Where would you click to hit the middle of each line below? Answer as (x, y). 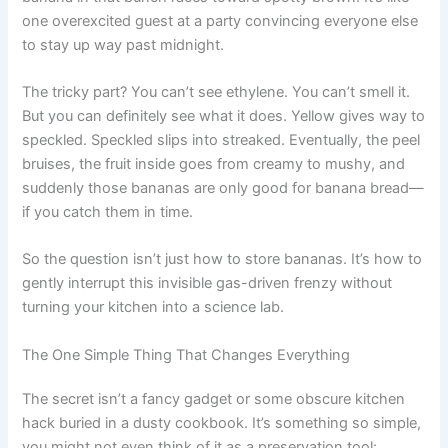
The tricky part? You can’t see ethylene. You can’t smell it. (216, 91)
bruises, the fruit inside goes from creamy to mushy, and (214, 163)
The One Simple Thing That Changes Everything (186, 354)
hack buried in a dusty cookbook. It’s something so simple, (222, 422)
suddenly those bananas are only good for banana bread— (223, 187)
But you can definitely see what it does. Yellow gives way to (224, 115)
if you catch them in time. (108, 211)
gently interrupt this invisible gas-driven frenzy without (207, 283)
